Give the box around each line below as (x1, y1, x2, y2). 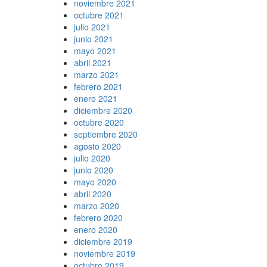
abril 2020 (73, 188, 111, 200)
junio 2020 (73, 164, 113, 176)
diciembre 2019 (73, 235, 132, 247)
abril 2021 (73, 57, 111, 69)
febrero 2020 (73, 212, 123, 223)
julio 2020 (73, 152, 110, 164)
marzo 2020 (73, 200, 119, 212)
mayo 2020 (73, 176, 116, 188)
